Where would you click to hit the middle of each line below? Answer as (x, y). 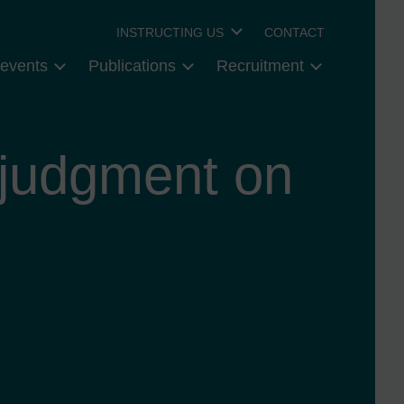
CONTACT (295, 32)
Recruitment (260, 66)
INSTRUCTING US (170, 32)
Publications (132, 66)
